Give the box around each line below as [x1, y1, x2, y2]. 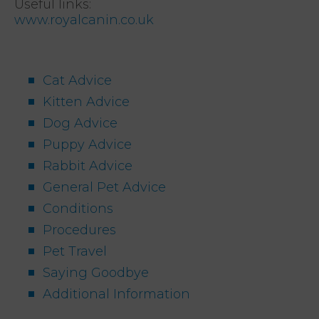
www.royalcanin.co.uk [14, 11, 154, 28]
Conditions [43, 200, 113, 216]
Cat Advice [43, 72, 112, 88]
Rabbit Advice [43, 157, 132, 174]
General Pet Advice [43, 179, 166, 195]
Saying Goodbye [43, 264, 149, 281]
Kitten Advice [43, 93, 130, 110]
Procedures [43, 221, 116, 238]
